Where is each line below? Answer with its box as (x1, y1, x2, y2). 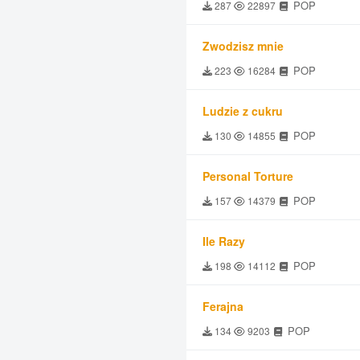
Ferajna (202, 298, 243, 314)
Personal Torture (202, 168, 293, 184)
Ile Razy (202, 233, 245, 249)
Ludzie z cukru (202, 103, 283, 119)
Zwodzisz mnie (202, 38, 284, 54)
